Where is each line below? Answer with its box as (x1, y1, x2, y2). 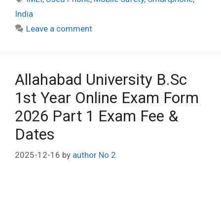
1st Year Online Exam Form (15, 88, 199, 107)
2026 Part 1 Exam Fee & (15, 107, 178, 125)
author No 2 (73, 150, 116, 160)
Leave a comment (26, 23, 93, 34)
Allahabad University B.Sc (15, 70, 187, 89)
